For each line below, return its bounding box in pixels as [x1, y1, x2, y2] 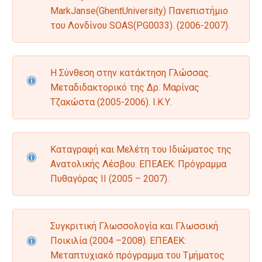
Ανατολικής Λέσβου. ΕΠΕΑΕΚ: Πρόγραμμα [50, 158, 226, 170]
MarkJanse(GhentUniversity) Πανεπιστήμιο [50, 5, 228, 17]
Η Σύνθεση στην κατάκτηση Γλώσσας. [50, 67, 211, 79]
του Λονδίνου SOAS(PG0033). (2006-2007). [50, 20, 230, 32]
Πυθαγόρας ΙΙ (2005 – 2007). [50, 173, 169, 185]
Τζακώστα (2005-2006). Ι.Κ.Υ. [50, 96, 172, 108]
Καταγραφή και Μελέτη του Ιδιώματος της [50, 144, 232, 156]
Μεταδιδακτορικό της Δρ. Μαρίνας [50, 82, 199, 94]
